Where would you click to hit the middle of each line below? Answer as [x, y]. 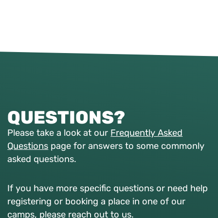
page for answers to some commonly [127, 146]
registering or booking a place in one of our [97, 202]
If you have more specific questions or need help [108, 189]
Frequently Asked [147, 133]
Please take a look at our [59, 133]
